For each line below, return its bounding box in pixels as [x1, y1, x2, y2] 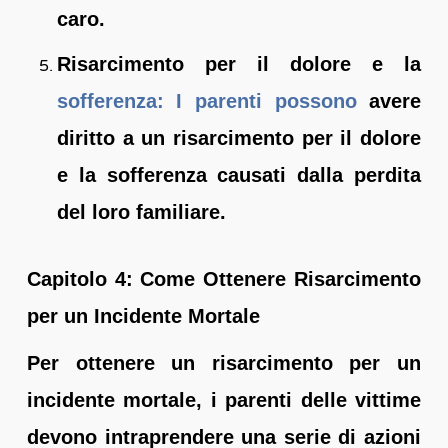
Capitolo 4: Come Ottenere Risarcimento [26, 267, 422, 290]
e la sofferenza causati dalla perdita [56, 163, 422, 186]
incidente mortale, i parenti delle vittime [26, 388, 422, 411]
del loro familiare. [56, 200, 226, 223]
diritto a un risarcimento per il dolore [56, 126, 422, 149]
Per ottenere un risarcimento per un [26, 351, 422, 374]
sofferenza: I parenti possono [56, 89, 357, 112]
